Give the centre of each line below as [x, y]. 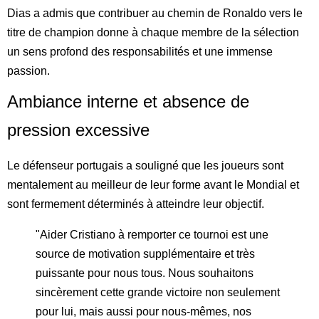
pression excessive [78, 130]
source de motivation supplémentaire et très [145, 253]
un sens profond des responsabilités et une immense [140, 51]
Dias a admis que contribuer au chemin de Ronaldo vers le [155, 13]
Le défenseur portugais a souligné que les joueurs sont [145, 165]
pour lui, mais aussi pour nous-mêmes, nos [143, 311]
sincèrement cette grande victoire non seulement [158, 292]
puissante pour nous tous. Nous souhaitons [145, 273]
